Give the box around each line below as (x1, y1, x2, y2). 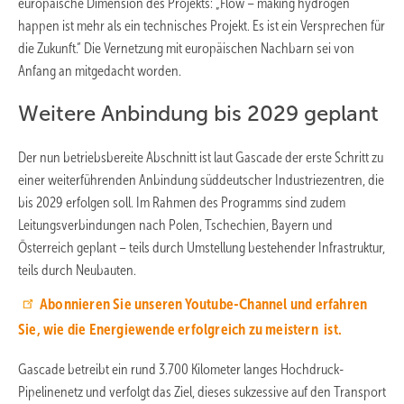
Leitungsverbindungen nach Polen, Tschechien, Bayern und (18, 216, 333, 233)
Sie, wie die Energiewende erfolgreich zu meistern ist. (18, 320, 345, 338)
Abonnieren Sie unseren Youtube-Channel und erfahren (40, 295, 368, 313)
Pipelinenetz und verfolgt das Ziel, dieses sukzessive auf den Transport (18, 383, 386, 399)
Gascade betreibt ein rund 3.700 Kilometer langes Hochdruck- (18, 361, 344, 377)
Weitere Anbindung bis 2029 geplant (18, 101, 379, 125)
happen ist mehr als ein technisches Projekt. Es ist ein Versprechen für (18, 17, 385, 33)
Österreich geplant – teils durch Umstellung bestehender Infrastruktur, (18, 239, 385, 255)
